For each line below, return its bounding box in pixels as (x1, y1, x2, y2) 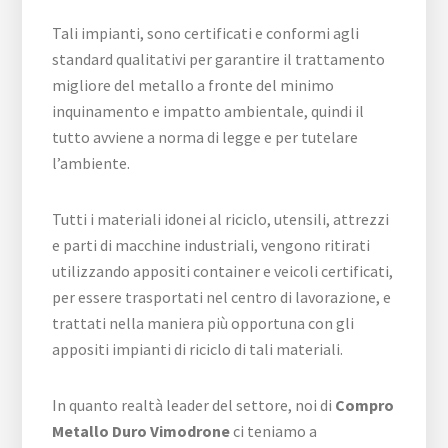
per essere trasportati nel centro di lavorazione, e (52, 287, 392, 308)
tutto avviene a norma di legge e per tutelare (52, 127, 359, 148)
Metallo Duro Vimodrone (52, 421, 231, 442)
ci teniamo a (230, 421, 318, 442)
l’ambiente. (52, 153, 131, 174)
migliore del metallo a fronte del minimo (52, 75, 335, 96)
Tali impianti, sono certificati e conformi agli (52, 23, 360, 44)
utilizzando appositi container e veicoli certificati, (52, 261, 394, 282)
